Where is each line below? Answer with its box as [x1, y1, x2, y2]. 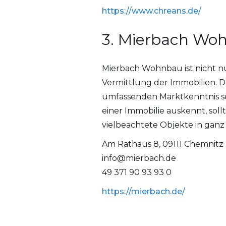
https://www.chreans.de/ [101, 6, 201, 16]
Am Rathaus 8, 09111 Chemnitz [101, 139, 223, 149]
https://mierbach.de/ [101, 187, 185, 197]
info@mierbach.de [101, 153, 176, 163]
